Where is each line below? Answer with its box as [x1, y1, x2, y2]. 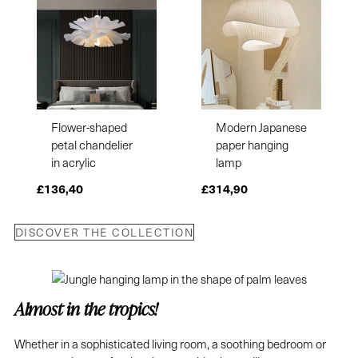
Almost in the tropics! [14, 296, 158, 322]
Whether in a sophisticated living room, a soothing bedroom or [14, 336, 326, 352]
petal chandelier [50, 136, 133, 153]
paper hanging [215, 136, 288, 153]
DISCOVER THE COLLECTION [14, 225, 194, 241]
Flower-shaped [50, 118, 127, 135]
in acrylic [50, 153, 96, 170]
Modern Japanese [215, 118, 307, 135]
